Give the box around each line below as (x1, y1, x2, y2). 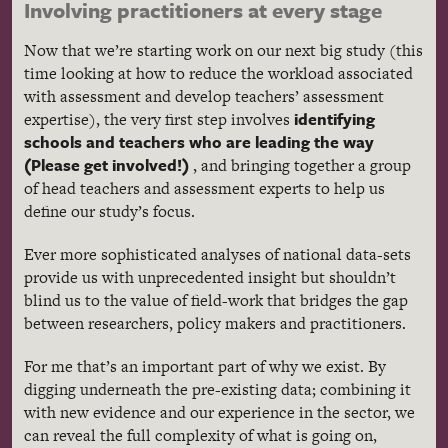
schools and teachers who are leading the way (24, 129, 374, 154)
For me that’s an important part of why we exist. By (24, 354, 386, 378)
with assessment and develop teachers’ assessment (24, 84, 384, 108)
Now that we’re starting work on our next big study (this (24, 38, 423, 62)
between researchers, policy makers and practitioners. (24, 311, 406, 335)
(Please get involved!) (24, 152, 189, 177)
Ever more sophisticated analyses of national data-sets (24, 242, 411, 266)
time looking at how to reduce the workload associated (24, 61, 413, 85)
